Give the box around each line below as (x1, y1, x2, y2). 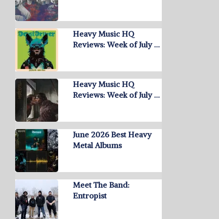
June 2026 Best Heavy (73, 130, 152, 139)
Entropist (73, 191, 107, 200)
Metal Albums (73, 140, 122, 150)
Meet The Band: (73, 180, 130, 190)
